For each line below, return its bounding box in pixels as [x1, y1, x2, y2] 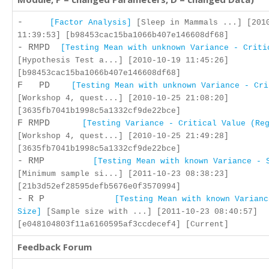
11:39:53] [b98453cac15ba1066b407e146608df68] [17, 31, 229, 40]
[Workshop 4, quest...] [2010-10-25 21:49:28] [17, 131, 229, 141]
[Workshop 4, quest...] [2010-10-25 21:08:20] [17, 94, 229, 103]
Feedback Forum [17, 241, 92, 253]
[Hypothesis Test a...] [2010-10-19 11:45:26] [17, 56, 229, 65]
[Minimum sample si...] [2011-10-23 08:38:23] [17, 169, 229, 178]
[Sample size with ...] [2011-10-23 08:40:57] [41, 207, 258, 216]
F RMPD [17, 118, 82, 128]
